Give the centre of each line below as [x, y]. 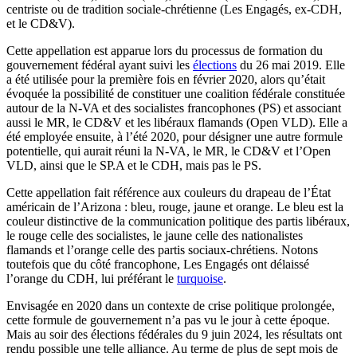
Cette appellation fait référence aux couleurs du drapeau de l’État [169, 192]
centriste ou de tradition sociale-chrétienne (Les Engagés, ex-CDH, [174, 9]
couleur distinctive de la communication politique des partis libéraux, [178, 221]
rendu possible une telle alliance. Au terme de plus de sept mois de [172, 348]
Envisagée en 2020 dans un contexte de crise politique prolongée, [171, 305]
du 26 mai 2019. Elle [291, 65]
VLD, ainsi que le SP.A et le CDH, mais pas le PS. [134, 165]
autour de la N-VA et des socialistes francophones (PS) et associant [174, 108]
